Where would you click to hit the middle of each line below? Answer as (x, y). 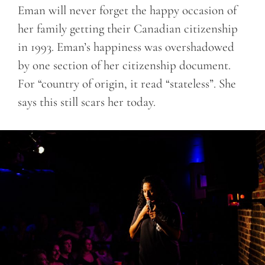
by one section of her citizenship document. (124, 66)
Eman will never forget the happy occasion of (127, 11)
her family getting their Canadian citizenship (128, 29)
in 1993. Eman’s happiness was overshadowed (126, 47)
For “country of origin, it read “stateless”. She (127, 84)
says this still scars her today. (87, 102)
